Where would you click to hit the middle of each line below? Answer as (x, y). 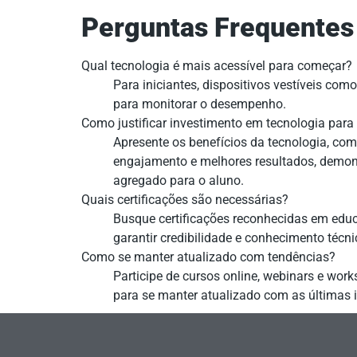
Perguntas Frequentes (218, 28)
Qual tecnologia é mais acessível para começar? (217, 66)
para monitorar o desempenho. (200, 104)
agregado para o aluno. (178, 181)
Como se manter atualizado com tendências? (208, 257)
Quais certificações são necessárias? (185, 200)
